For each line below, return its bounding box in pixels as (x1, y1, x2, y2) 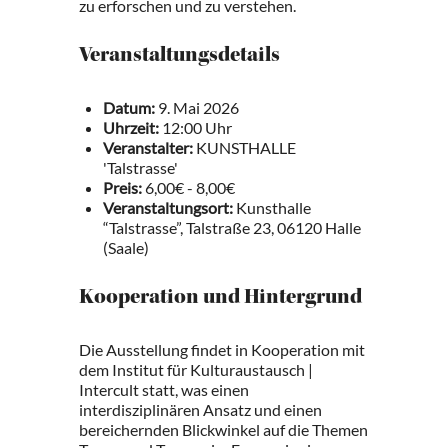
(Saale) (103, 238, 149, 257)
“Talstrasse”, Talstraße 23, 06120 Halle (103, 218, 361, 237)
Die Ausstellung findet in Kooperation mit (79, 340, 365, 359)
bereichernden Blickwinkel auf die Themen (79, 420, 368, 439)
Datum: (103, 98, 155, 117)
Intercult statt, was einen (79, 380, 249, 399)
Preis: (103, 178, 142, 197)
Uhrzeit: (103, 118, 159, 137)
